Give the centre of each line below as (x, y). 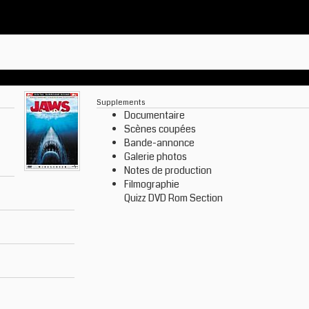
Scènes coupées (160, 129)
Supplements (121, 102)
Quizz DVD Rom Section (173, 198)
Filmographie (152, 184)
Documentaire (154, 115)
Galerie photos (156, 157)
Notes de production (168, 170)
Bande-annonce (159, 143)
